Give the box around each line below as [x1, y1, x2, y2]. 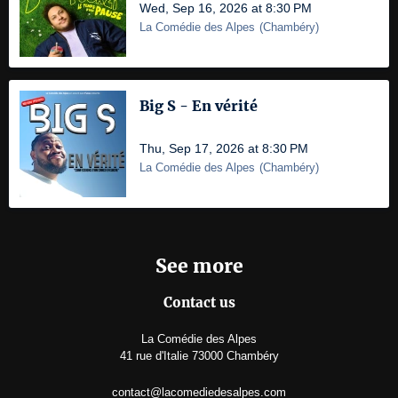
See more [155, 254, 243, 279]
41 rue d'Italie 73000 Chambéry [119, 349, 279, 363]
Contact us [163, 294, 235, 312]
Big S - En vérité [139, 97, 258, 115]
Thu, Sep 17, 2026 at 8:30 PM [139, 141, 308, 155]
